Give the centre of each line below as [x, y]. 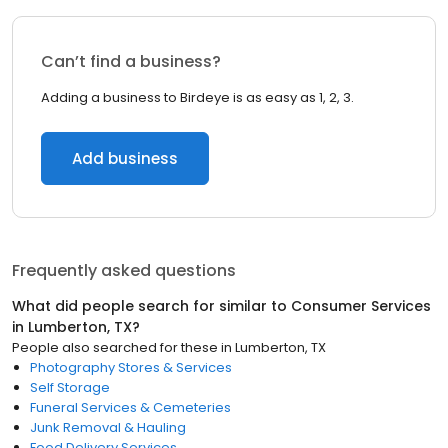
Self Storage [70, 387]
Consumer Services [361, 306]
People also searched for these [115, 347]
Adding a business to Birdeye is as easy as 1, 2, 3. [197, 97]
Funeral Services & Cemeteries [130, 407]
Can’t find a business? [131, 61]
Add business [125, 158]
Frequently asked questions [124, 270]
